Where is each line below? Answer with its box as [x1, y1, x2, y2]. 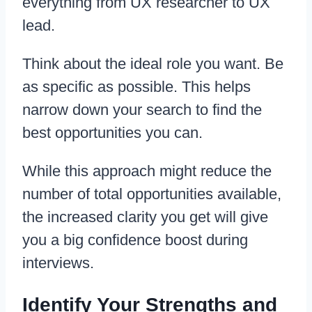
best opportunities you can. [22, 124, 203, 142]
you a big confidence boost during [22, 231, 248, 249]
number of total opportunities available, [22, 185, 281, 203]
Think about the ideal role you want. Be [22, 55, 283, 73]
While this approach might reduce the [22, 162, 272, 180]
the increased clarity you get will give [22, 208, 268, 226]
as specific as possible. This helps [22, 78, 251, 96]
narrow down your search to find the [22, 101, 262, 119]
